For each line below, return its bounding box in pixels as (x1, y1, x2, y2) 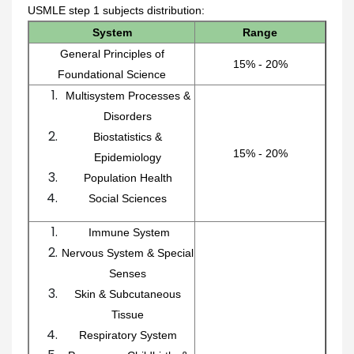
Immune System (85, 225, 170, 239)
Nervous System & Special (62, 246, 194, 259)
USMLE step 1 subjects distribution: (28, 3, 205, 17)
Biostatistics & (93, 130, 162, 143)
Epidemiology (94, 150, 161, 164)
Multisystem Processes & (65, 88, 190, 102)
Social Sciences (88, 191, 167, 205)
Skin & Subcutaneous (74, 287, 181, 300)
